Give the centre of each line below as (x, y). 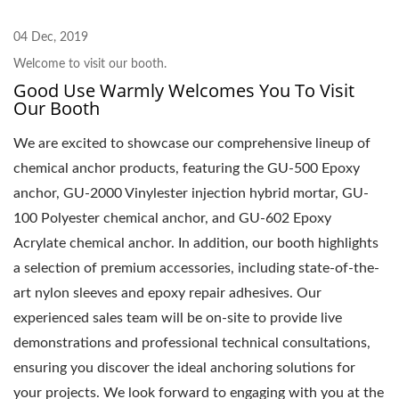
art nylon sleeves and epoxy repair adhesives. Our (167, 293)
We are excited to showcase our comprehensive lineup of (192, 144)
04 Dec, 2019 (51, 38)
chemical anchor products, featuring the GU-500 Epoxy (187, 169)
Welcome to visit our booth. (90, 65)
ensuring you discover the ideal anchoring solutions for (184, 368)
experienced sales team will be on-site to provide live (178, 318)
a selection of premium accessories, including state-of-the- (196, 269)
